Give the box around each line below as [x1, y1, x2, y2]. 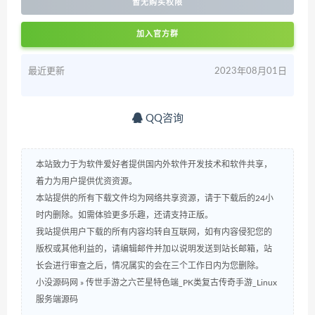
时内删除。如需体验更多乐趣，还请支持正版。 [36, 211, 213, 220]
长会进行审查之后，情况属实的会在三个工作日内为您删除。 [36, 262, 264, 271]
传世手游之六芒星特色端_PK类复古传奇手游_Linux [86, 278, 277, 288]
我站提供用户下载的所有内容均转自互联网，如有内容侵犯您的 [36, 228, 272, 237]
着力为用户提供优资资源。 [36, 177, 137, 186]
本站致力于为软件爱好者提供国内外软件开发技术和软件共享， [36, 160, 272, 169]
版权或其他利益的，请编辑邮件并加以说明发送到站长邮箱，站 [36, 245, 272, 254]
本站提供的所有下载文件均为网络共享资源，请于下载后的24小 [36, 194, 274, 203]
